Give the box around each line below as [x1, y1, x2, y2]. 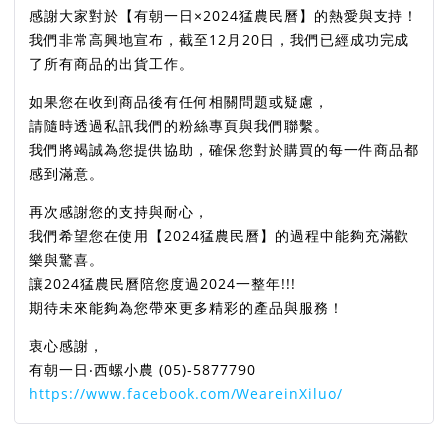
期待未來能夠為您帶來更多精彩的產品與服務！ [29, 297, 344, 317]
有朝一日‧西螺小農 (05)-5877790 [29, 359, 256, 379]
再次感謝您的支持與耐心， [29, 201, 209, 221]
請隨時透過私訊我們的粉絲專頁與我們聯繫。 [29, 115, 329, 135]
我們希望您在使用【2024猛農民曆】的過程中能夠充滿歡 [29, 225, 410, 245]
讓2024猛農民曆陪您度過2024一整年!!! [29, 273, 296, 293]
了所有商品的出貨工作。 [29, 53, 194, 73]
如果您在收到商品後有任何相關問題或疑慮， [29, 91, 329, 111]
